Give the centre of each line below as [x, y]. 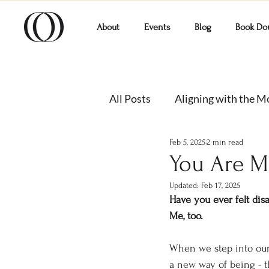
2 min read [225, 142]
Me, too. [186, 216]
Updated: [185, 185]
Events [157, 27]
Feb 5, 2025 [187, 142]
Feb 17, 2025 [221, 185]
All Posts [130, 98]
